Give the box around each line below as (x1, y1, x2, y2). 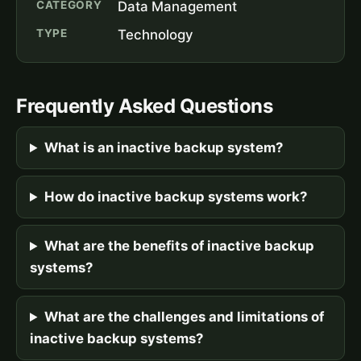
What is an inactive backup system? (44, 139, 283, 156)
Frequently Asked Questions (16, 94, 273, 118)
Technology (118, 27, 194, 44)
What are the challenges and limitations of (44, 309, 324, 326)
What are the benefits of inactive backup (44, 238, 314, 255)
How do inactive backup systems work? (44, 189, 307, 205)
